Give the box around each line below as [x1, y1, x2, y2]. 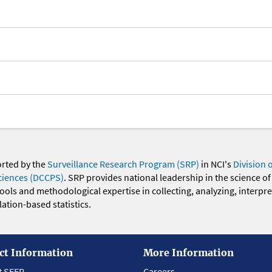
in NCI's [199, 157, 233, 170]
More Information [143, 246, 234, 259]
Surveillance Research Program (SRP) [47, 157, 199, 170]
